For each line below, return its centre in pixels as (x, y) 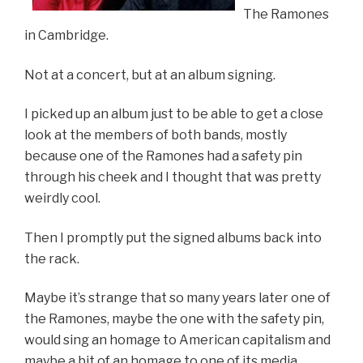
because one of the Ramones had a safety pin (163, 156)
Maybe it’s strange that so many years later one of (177, 298)
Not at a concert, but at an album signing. (150, 75)
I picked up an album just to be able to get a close (174, 114)
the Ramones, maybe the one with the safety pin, (174, 319)
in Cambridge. (66, 36)
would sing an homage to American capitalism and (177, 340)
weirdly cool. (62, 199)
